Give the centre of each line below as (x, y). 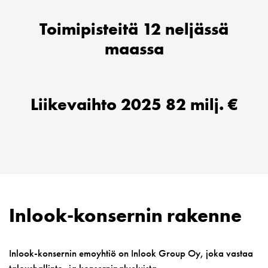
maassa (134, 49)
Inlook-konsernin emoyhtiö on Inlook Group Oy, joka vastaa (131, 253)
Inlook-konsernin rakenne (125, 216)
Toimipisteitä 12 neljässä (134, 29)
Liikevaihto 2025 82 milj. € (134, 104)
